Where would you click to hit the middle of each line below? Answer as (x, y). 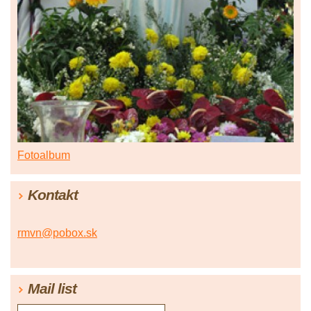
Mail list (52, 288)
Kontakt (53, 194)
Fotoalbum (44, 155)
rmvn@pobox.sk (57, 233)
